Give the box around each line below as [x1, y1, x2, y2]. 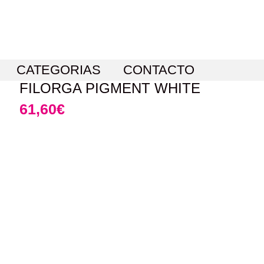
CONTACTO [123, 62, 194, 78]
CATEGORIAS [16, 62, 101, 78]
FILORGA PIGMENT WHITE [19, 80, 200, 97]
